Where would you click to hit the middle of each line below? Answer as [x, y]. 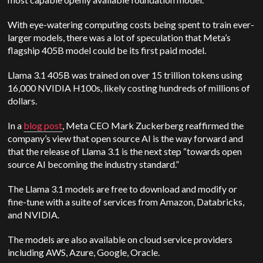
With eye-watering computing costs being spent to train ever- [131, 24]
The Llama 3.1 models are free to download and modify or [123, 189]
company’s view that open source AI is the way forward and [126, 138]
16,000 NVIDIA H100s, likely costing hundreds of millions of [129, 88]
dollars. [23, 101]
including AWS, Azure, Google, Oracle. [84, 252]
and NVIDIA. [34, 215]
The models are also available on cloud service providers [120, 239]
